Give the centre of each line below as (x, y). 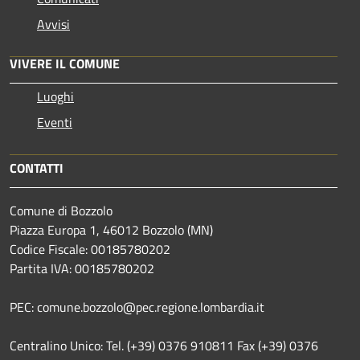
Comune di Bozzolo (61, 210)
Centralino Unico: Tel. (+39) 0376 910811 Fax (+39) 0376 (164, 345)
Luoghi (55, 96)
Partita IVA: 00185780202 (82, 268)
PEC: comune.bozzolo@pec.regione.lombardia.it (137, 307)
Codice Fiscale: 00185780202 (90, 249)
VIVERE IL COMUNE (65, 63)
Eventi (55, 122)
